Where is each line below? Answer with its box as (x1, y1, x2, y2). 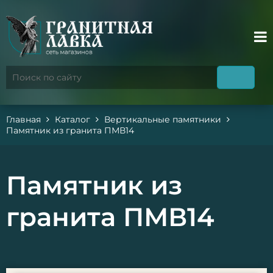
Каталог (55, 114, 90, 125)
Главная (6, 114, 41, 125)
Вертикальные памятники (104, 114, 221, 125)
